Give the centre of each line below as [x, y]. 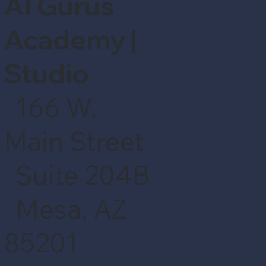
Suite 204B [76, 175]
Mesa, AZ [65, 209]
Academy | [70, 40]
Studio [46, 74]
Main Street [73, 141]
